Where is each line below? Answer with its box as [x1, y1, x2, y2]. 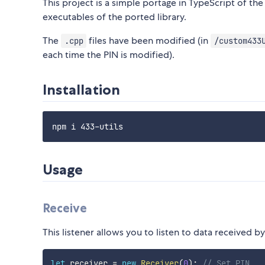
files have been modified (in [86, 34, 211, 47]
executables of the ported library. [43, 11, 186, 24]
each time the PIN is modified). [43, 49, 174, 62]
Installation [43, 81, 120, 99]
